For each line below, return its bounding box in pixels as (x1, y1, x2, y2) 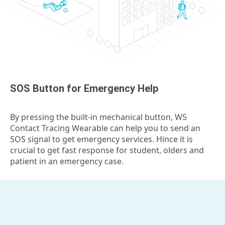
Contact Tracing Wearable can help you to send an (10, 122, 200, 134)
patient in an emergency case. (10, 155, 124, 167)
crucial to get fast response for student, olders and (10, 144, 204, 156)
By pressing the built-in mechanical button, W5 (10, 111, 187, 123)
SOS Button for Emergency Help (10, 82, 158, 94)
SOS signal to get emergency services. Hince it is (10, 133, 193, 145)
